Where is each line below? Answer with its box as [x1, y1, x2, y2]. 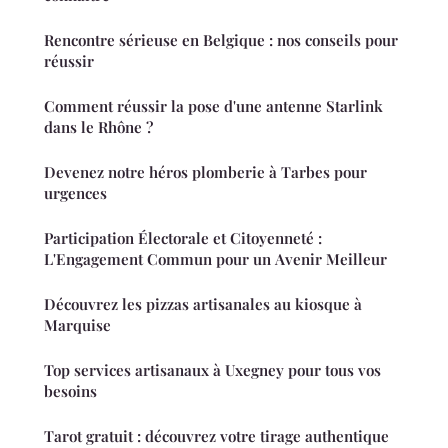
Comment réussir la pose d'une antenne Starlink [44, 95, 383, 116]
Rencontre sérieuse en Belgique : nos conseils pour [44, 29, 398, 50]
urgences [44, 182, 107, 203]
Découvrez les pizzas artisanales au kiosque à [44, 293, 362, 314]
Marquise [44, 314, 111, 335]
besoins [44, 380, 97, 401]
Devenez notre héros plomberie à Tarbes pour [44, 161, 367, 182]
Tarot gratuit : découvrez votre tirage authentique [44, 425, 389, 446]
